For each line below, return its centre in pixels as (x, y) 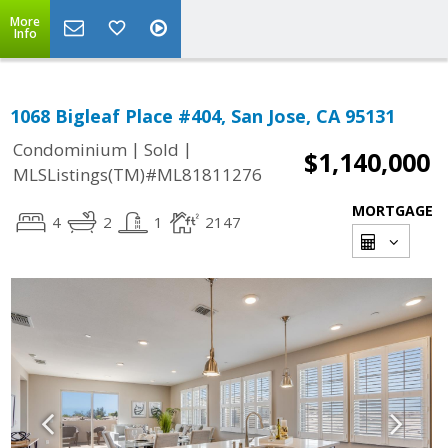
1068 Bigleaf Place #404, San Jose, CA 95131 (202, 116)
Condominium (70, 150)
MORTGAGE (392, 210)
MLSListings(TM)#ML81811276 (137, 175)
